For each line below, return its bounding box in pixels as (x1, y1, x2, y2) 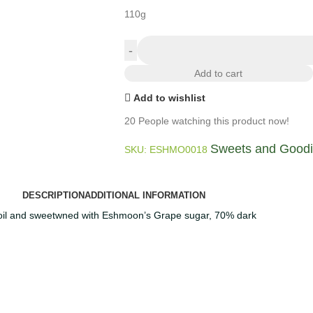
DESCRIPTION (22, 190, 85, 201)
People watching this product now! (138, 115, 289, 126)
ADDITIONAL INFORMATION (85, 190, 205, 201)
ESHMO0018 (149, 144, 210, 155)
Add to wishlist (133, 92, 206, 103)
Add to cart (194, 68, 243, 79)
